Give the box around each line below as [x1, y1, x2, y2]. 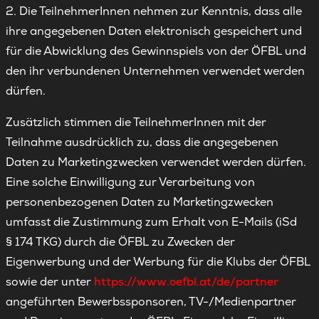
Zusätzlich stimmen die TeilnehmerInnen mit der [6, 115, 266, 130]
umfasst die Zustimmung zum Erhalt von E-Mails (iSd [6, 214, 297, 229]
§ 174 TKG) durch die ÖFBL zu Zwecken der [6, 234, 235, 249]
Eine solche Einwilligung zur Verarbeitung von [6, 174, 255, 189]
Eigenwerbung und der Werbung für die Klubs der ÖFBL [6, 254, 310, 269]
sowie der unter [6, 274, 94, 289]
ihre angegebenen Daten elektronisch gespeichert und [6, 23, 302, 38]
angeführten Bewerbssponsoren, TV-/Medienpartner [6, 294, 296, 309]
